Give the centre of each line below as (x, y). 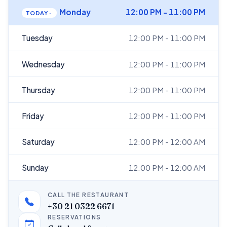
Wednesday (43, 64)
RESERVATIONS (74, 217)
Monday (75, 12)
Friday (33, 116)
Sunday (35, 168)
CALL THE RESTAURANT (88, 195)
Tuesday (37, 38)
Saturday (38, 142)
